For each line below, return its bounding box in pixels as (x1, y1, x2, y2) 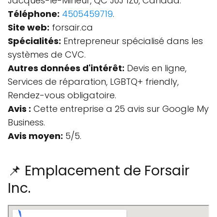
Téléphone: (8, 8, 60, 20)
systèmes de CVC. (8, 48, 86, 61)
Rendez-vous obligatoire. (8, 89, 116, 101)
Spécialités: (8, 35, 61, 47)
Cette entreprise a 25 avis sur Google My (31, 103, 209, 115)
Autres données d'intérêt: (8, 62, 124, 74)
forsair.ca (49, 21, 93, 33)
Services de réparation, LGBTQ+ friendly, (8, 76, 179, 88)
